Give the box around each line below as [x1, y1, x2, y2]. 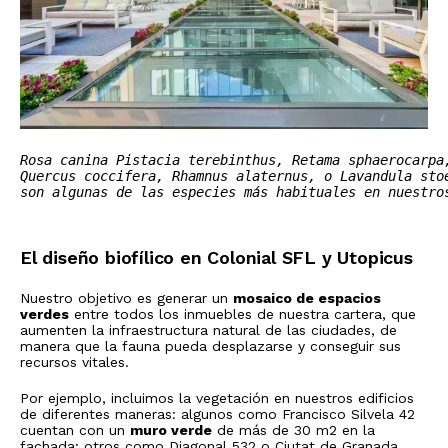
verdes [20, 305, 69, 322]
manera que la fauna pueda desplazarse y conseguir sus [20, 337, 401, 354]
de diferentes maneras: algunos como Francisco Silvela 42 [20, 405, 415, 422]
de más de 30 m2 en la [212, 421, 375, 438]
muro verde [130, 421, 212, 438]
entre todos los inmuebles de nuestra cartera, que [69, 305, 416, 322]
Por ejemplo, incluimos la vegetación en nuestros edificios [20, 389, 414, 406]
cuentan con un [20, 421, 130, 438]
